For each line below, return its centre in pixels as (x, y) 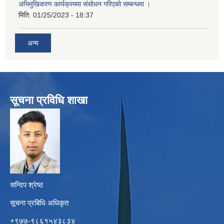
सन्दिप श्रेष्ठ (26, 185)
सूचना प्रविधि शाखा (49, 100)
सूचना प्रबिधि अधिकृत (39, 203)
